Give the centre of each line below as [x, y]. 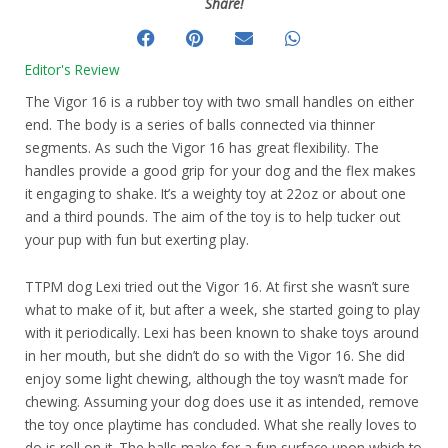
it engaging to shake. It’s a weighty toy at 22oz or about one [215, 193]
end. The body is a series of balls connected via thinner [200, 124]
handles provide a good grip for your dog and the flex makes [220, 170]
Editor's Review [72, 69]
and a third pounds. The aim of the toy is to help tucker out [212, 216]
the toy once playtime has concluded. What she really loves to [221, 424]
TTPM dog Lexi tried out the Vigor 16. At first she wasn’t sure [217, 286]
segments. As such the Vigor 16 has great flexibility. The [202, 147]
